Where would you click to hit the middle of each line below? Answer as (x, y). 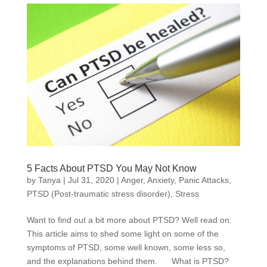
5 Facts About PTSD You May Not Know (111, 168)
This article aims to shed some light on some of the (122, 233)
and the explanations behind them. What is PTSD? (131, 261)
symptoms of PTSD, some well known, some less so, (126, 247)
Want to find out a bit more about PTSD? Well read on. (129, 220)
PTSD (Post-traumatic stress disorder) (98, 193)
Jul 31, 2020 (91, 180)
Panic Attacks (204, 180)
